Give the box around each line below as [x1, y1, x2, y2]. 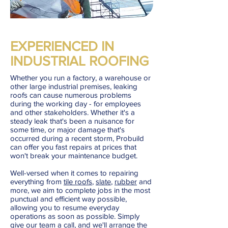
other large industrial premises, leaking [10, 82, 137, 91]
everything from [10, 177, 64, 186]
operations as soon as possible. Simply [10, 212, 139, 220]
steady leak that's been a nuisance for [10, 117, 134, 125]
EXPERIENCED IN [10, 39, 114, 53]
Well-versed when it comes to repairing [10, 168, 138, 177]
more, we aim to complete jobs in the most [10, 186, 150, 194]
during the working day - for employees [10, 99, 141, 108]
